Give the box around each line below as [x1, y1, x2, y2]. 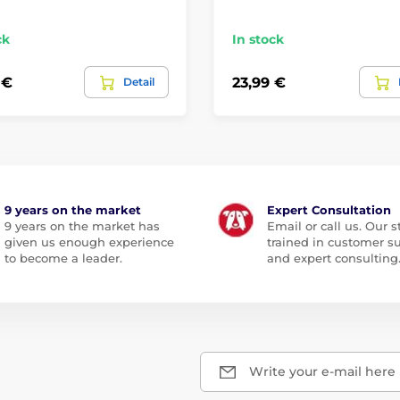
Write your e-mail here [249, 363, 396, 380]
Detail [123, 75, 154, 89]
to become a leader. [4, 251, 122, 266]
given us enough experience [4, 235, 174, 250]
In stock [232, 31, 284, 48]
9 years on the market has [4, 219, 160, 234]
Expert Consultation [267, 203, 391, 218]
